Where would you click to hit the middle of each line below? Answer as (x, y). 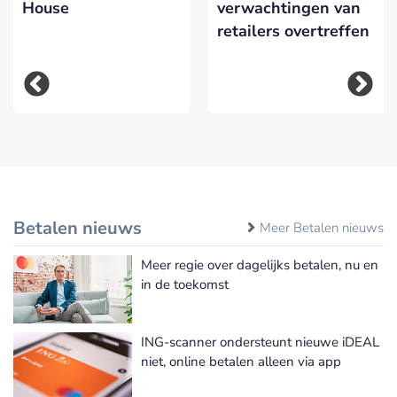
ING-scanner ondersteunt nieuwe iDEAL (260, 343)
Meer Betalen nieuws (322, 228)
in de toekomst (185, 285)
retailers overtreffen (293, 31)
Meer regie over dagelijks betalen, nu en (260, 265)
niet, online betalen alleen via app (241, 362)
